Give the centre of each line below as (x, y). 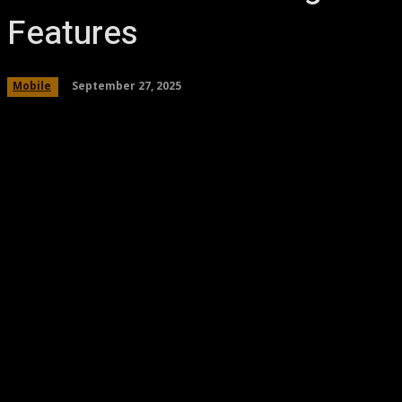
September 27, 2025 (127, 85)
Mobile (32, 86)
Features (73, 34)
